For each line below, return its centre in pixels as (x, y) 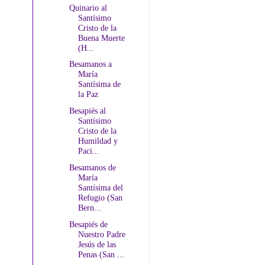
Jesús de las (97, 244)
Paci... (88, 151)
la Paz (88, 94)
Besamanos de (92, 167)
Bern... (89, 207)
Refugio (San (100, 197)
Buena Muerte (101, 38)
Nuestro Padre (101, 234)
